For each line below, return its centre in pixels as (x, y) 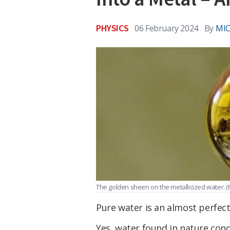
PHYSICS (112, 28)
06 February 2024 (166, 28)
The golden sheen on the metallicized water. (161, 187)
